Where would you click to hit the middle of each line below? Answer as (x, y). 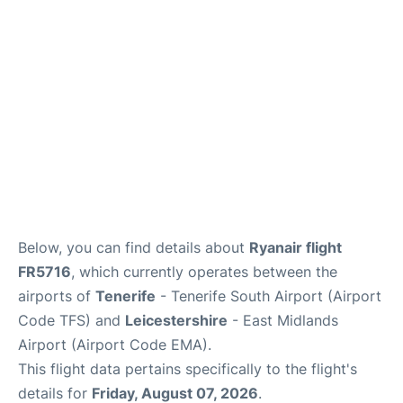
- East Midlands (283, 320)
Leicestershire (176, 320)
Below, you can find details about (134, 247)
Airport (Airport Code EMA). (115, 345)
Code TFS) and (72, 320)
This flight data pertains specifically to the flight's (188, 369)
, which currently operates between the (204, 272)
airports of (57, 296)
